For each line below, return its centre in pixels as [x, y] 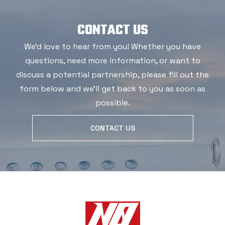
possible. [113, 102]
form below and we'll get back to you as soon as [113, 88]
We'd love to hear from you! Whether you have [113, 46]
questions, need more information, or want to [113, 60]
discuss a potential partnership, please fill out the [113, 74]
